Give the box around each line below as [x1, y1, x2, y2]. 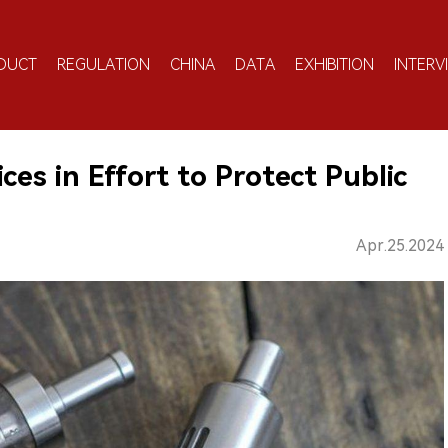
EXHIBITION [295, 54, 374, 74]
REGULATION [57, 54, 150, 74]
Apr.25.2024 [356, 236, 444, 255]
